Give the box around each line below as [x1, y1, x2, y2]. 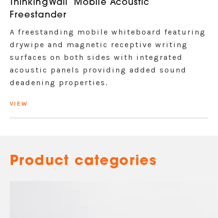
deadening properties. [10, 78, 108, 87]
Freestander [10, 11, 67, 20]
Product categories [10, 155, 157, 168]
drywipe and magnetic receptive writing [10, 40, 188, 49]
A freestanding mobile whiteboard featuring [10, 27, 206, 36]
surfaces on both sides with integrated [10, 53, 183, 62]
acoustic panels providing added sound [10, 65, 187, 74]
